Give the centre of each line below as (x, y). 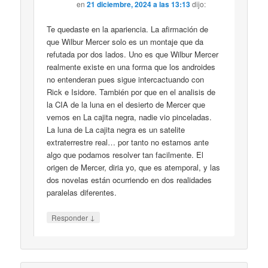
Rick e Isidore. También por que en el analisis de (131, 92)
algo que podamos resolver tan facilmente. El (125, 154)
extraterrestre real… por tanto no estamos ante (128, 142)
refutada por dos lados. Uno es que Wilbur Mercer (133, 54)
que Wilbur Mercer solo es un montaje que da (125, 41)
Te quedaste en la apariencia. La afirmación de (128, 29)
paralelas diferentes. (82, 192)
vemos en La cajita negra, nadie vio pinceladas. (130, 117)
